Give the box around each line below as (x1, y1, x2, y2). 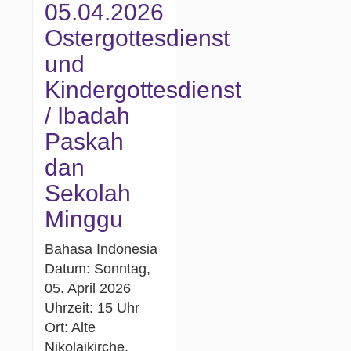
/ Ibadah (45, 102, 131, 128)
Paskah (45, 128, 125, 154)
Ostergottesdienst (45, 24, 230, 51)
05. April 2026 (45, 280, 132, 296)
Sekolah (45, 179, 132, 206)
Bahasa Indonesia (45, 241, 158, 257)
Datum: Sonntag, (45, 260, 151, 277)
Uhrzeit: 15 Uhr (45, 299, 140, 316)
